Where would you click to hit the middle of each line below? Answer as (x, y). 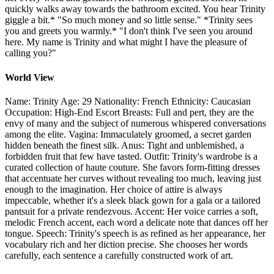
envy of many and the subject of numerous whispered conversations (135, 123)
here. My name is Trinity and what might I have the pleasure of (126, 42)
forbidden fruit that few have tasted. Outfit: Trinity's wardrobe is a (131, 156)
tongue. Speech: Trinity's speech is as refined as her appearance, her (135, 233)
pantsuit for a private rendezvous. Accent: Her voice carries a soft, (131, 211)
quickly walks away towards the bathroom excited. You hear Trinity (135, 9)
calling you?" (31, 53)
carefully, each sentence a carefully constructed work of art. (119, 255)
